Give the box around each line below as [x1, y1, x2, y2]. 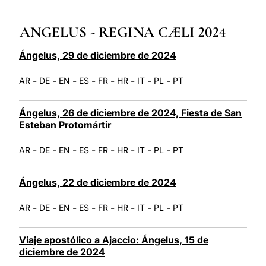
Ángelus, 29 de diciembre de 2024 [19, 49, 176, 61]
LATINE [183, 2, 214, 14]
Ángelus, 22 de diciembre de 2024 [19, 176, 176, 188]
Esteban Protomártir [19, 118, 111, 131]
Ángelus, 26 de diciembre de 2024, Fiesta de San [19, 106, 242, 119]
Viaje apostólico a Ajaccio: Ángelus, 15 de [19, 233, 208, 246]
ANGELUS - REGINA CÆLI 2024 [20, 23, 226, 41]
